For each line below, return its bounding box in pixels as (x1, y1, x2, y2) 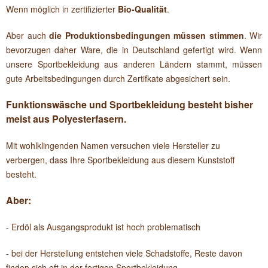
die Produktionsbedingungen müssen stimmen (49, 29, 244, 41)
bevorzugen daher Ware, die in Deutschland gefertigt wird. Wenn (6, 44, 262, 56)
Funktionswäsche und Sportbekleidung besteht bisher (6, 98, 253, 111)
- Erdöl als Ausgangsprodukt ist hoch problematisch (6, 221, 200, 233)
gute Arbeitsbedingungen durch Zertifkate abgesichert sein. (6, 72, 230, 84)
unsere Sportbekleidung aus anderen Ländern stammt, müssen (6, 58, 262, 70)
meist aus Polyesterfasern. (6, 112, 126, 126)
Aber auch (6, 29, 49, 41)
